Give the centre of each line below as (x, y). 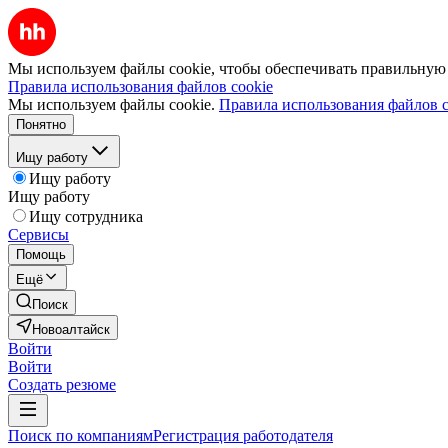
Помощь (41, 254)
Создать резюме (62, 384)
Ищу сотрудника (86, 216)
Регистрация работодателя (243, 435)
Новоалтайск (71, 329)
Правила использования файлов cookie (140, 86)
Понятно (41, 124)
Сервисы (38, 234)
